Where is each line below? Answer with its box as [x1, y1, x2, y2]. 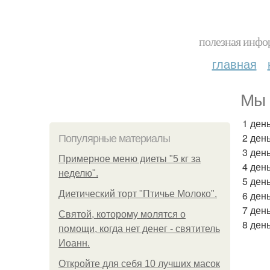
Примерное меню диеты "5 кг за [58, 154, 201, 164]
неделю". [58, 168, 98, 178]
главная [212, 55, 257, 72]
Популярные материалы [58, 133, 170, 145]
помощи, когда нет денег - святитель [58, 224, 220, 234]
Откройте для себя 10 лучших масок [58, 259, 220, 269]
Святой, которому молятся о [58, 209, 186, 219]
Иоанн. [58, 238, 90, 248]
